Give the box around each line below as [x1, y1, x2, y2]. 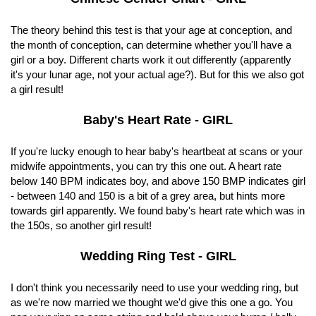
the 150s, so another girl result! [11, 219, 152, 232]
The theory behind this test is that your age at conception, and [11, 24, 292, 37]
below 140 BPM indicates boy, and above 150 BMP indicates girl [11, 175, 305, 188]
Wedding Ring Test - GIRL [80, 249, 236, 264]
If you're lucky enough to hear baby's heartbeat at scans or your [11, 145, 303, 158]
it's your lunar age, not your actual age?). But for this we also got [11, 68, 304, 81]
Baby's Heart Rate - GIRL [83, 113, 233, 128]
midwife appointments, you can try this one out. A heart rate [11, 160, 281, 173]
